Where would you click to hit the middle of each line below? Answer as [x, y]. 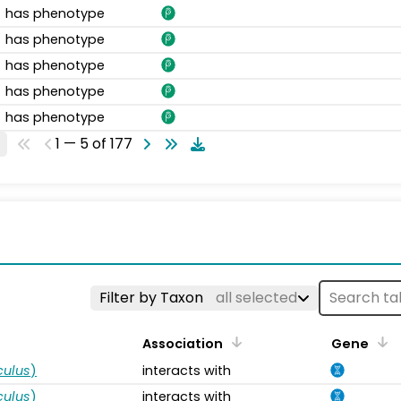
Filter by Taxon [153, 297]
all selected [256, 297]
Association [183, 343]
